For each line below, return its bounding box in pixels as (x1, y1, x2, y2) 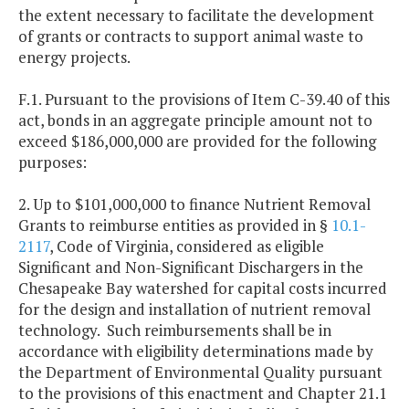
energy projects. (18, 47, 131, 68)
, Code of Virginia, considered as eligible (49, 236, 324, 257)
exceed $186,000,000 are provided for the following (18, 131, 376, 152)
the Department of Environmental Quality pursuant (18, 362, 383, 383)
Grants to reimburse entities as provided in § (18, 215, 331, 236)
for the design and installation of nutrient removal (18, 299, 371, 320)
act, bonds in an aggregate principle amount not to (18, 110, 372, 131)
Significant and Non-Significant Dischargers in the (18, 257, 363, 278)
